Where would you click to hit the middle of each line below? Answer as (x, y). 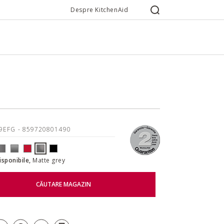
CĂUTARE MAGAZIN (63, 184)
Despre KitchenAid (99, 10)
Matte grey (49, 160)
